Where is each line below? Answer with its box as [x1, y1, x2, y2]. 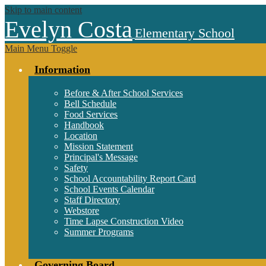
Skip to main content [5, 5, 82, 15]
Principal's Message [64, 152, 138, 162]
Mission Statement [64, 141, 133, 151]
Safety [64, 163, 88, 173]
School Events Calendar [64, 184, 154, 194]
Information [34, 64, 90, 75]
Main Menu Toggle [5, 43, 77, 53]
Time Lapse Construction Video [64, 216, 183, 226]
